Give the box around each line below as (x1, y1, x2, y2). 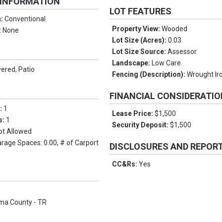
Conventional (4, 15, 46, 23)
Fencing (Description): (112, 70, 187, 79)
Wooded (162, 25, 188, 33)
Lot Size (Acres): (112, 36, 168, 45)
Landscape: (112, 59, 152, 67)
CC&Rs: (112, 160, 139, 168)
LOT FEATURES (110, 6, 172, 17)
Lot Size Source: (112, 48, 168, 56)
